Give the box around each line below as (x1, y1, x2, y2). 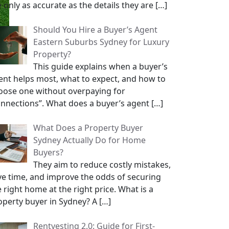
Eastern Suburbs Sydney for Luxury (33, 36, 169, 48)
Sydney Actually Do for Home (33, 134, 146, 146)
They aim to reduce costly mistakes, (33, 159, 171, 170)
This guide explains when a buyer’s (33, 61, 168, 72)
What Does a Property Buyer (33, 122, 143, 133)
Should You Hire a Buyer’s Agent (33, 24, 157, 35)
